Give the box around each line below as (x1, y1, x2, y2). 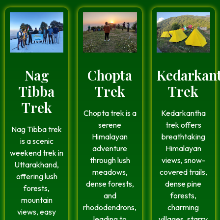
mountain (21, 194, 53, 205)
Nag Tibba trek (11, 124, 62, 134)
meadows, (92, 166, 128, 177)
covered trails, (159, 166, 207, 177)
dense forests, (85, 178, 134, 189)
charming (167, 202, 199, 212)
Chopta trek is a (83, 108, 137, 118)
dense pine (165, 178, 202, 189)
